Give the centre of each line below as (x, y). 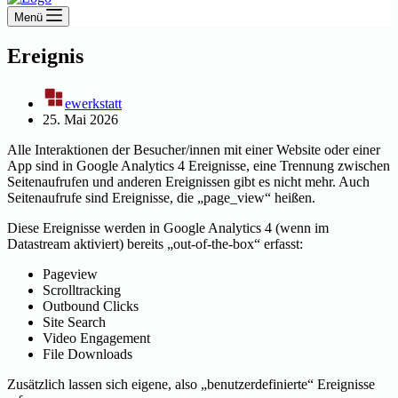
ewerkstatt (93, 103)
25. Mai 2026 (80, 119)
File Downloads (88, 354)
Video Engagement (96, 338)
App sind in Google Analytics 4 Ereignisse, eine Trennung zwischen (199, 165)
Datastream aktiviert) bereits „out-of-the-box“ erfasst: (155, 243)
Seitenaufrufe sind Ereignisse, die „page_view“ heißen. (161, 197)
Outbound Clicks (91, 306)
